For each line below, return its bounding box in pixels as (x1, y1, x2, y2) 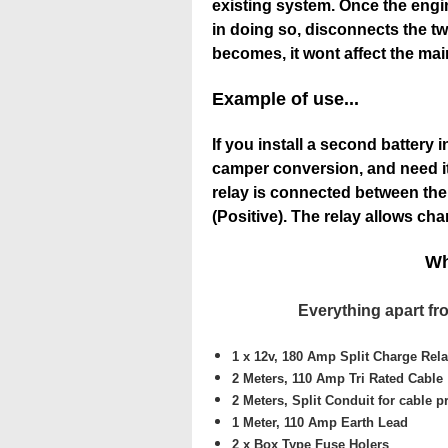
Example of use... (212, 89, 359, 109)
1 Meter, (232, 415, 284, 430)
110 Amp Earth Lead (284, 415, 408, 430)
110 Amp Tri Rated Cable (292, 371, 443, 386)
